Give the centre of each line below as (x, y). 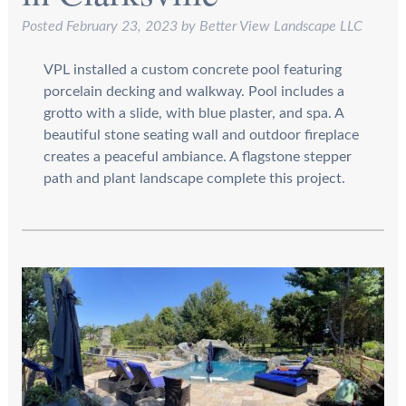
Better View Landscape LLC (280, 26)
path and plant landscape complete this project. (194, 178)
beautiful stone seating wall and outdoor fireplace (201, 135)
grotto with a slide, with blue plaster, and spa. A (193, 113)
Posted (43, 26)
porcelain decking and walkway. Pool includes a (193, 91)
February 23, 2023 (121, 26)
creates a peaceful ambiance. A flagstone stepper (197, 156)
